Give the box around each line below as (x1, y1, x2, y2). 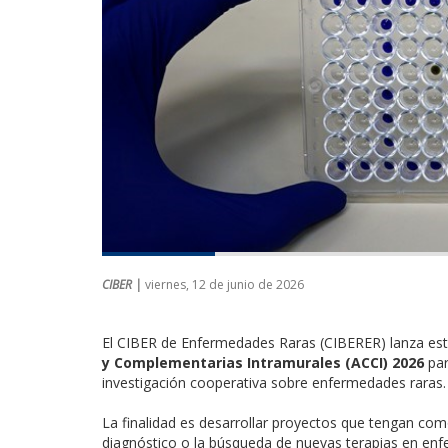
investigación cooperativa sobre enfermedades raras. (102, 372, 446, 392)
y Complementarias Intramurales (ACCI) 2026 (102, 352, 424, 372)
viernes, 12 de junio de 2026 (145, 275, 304, 293)
